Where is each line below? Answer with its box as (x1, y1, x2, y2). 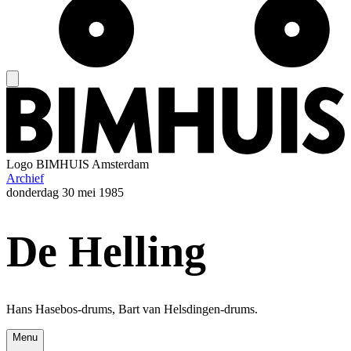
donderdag (6, 186, 59, 200)
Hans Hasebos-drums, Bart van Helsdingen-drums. (6, 302, 258, 317)
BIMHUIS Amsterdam (36, 157, 149, 172)
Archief (6, 172, 44, 186)
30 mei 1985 (62, 186, 124, 200)
